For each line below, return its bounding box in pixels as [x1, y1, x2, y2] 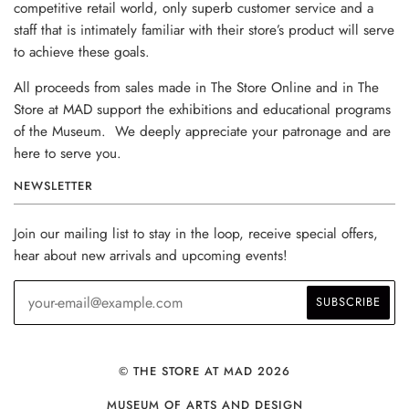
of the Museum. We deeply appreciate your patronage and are [14, 121, 391, 142]
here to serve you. [14, 142, 121, 163]
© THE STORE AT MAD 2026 [119, 362, 290, 380]
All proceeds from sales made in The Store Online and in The [14, 77, 379, 98]
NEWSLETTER [14, 176, 93, 194]
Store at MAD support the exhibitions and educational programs [14, 99, 391, 120]
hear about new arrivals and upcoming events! [14, 245, 288, 266]
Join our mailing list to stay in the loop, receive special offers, [14, 223, 378, 244]
